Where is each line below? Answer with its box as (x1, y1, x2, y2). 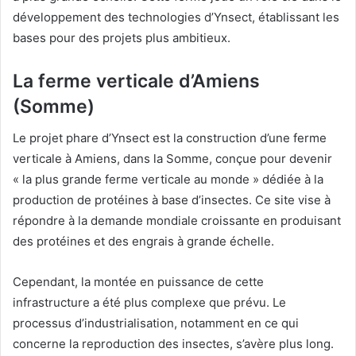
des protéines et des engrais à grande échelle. (13, 234, 274, 250)
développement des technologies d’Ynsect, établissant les (13, 9, 339, 25)
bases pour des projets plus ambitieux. (13, 29, 230, 45)
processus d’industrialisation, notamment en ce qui (13, 315, 299, 331)
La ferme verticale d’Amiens (13, 69, 260, 92)
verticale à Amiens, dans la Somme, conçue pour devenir (13, 151, 332, 167)
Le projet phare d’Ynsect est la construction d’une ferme (13, 130, 327, 146)
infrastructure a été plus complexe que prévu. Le (13, 295, 286, 311)
